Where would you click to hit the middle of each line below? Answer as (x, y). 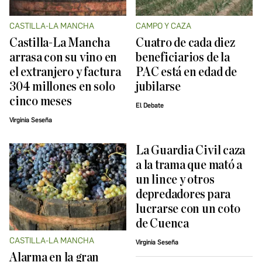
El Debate (150, 106)
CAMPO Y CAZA (163, 26)
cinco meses (41, 102)
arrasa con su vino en (63, 58)
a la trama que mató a (189, 166)
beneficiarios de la (183, 58)
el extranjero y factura (65, 73)
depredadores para (183, 195)
